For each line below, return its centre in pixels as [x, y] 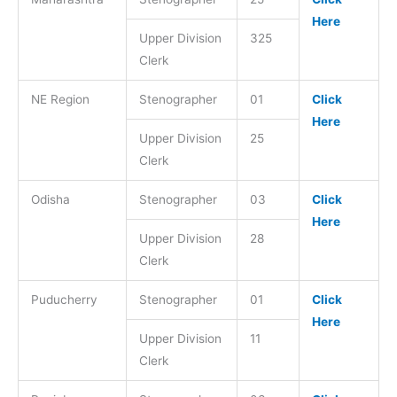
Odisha [50, 199]
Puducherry [64, 299]
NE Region [60, 99]
